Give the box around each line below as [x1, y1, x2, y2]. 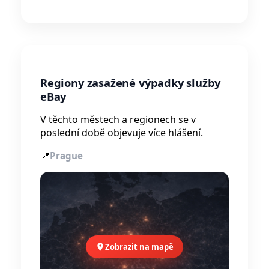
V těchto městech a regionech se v [40, 112, 196, 126]
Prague [50, 149, 83, 162]
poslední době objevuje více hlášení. [40, 125, 203, 139]
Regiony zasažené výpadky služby [40, 74, 221, 90]
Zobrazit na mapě [105, 241, 174, 252]
